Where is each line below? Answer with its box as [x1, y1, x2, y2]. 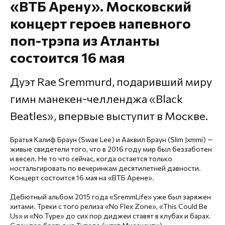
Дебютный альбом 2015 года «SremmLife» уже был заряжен [10, 192, 211, 201]
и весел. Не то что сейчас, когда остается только [10, 154, 172, 163]
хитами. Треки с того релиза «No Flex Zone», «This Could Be [10, 201, 207, 210]
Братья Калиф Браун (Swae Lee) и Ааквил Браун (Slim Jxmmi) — [10, 135, 213, 144]
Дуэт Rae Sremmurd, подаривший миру [10, 74, 212, 88]
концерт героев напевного [10, 14, 191, 32]
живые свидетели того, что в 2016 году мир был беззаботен [10, 144, 212, 153]
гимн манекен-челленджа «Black [10, 91, 183, 105]
